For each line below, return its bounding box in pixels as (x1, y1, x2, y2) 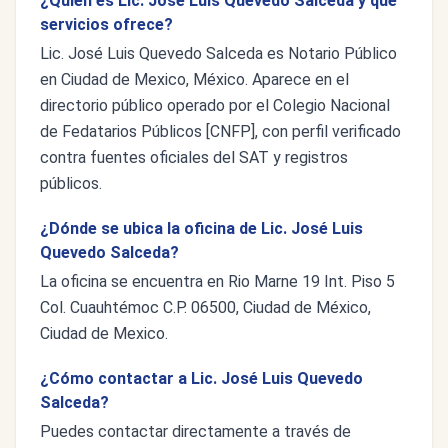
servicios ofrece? (40, 15, 173, 34)
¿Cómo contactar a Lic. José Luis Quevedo (40, 369, 363, 388)
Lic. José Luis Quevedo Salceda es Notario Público (40, 44, 397, 63)
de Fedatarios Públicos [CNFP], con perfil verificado (40, 122, 401, 141)
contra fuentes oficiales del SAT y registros (40, 148, 348, 167)
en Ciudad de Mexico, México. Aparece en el (40, 70, 349, 89)
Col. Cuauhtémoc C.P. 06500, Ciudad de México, (40, 298, 371, 317)
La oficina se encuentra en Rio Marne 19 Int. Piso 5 (40, 272, 395, 291)
